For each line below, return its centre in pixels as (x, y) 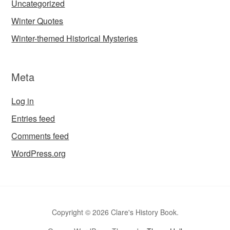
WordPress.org (39, 153)
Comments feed (40, 136)
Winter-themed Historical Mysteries (75, 38)
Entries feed (33, 118)
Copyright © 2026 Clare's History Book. (115, 212)
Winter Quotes (37, 21)
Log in (23, 101)
